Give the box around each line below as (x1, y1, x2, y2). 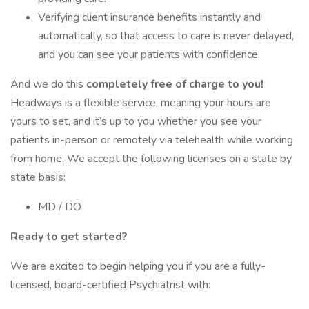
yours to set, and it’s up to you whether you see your (10, 114, 261, 129)
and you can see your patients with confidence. (38, 47, 260, 62)
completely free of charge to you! (86, 77, 263, 92)
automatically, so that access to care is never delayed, (38, 28, 294, 43)
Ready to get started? (10, 229, 128, 244)
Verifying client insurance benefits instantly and (38, 10, 261, 25)
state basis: (10, 170, 66, 185)
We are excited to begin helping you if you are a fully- (10, 259, 266, 274)
